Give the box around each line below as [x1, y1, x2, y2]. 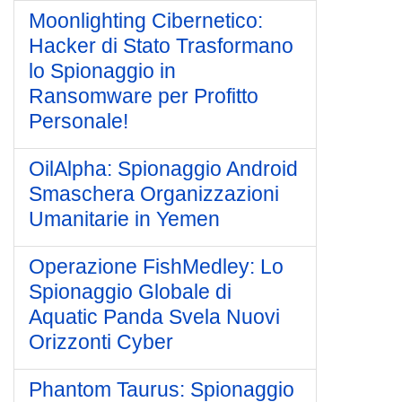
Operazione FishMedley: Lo [29, 255, 284, 278]
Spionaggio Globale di [29, 280, 232, 303]
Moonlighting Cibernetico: [29, 9, 263, 32]
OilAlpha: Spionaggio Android [29, 157, 298, 180]
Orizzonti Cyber [29, 330, 173, 354]
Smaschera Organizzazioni [29, 182, 279, 205]
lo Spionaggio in [29, 59, 176, 83]
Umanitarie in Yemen [29, 207, 220, 231]
